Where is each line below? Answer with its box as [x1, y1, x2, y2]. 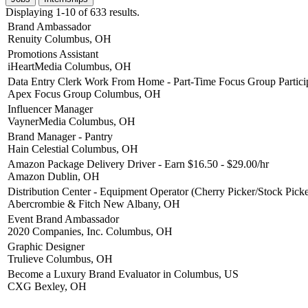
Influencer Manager [8, 102, 93, 115]
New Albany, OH [100, 197, 180, 210]
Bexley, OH [32, 280, 87, 292]
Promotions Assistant [8, 47, 98, 60]
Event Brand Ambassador [8, 212, 119, 225]
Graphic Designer [8, 240, 85, 252]
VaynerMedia [8, 115, 66, 127]
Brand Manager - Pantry [8, 130, 113, 142]
